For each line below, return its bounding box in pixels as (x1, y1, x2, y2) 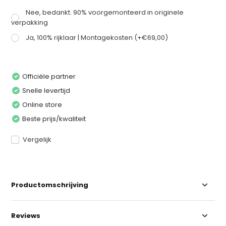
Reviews (11, 211, 41, 220)
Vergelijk (23, 135, 52, 144)
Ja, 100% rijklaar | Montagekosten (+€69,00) (26, 33, 168, 42)
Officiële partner (22, 72, 76, 81)
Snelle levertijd (22, 86, 71, 95)
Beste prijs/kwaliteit (22, 114, 86, 124)
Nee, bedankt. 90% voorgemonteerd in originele (26, 8, 184, 17)
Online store (22, 100, 63, 109)
